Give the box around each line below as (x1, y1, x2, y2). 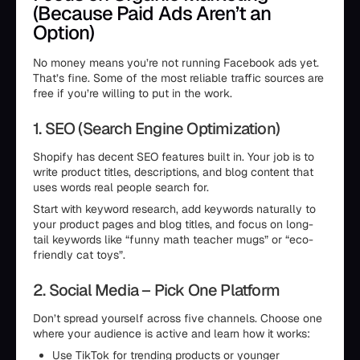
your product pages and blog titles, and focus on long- (33, 217, 313, 231)
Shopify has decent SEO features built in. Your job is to (33, 149, 314, 164)
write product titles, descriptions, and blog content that (33, 165, 313, 179)
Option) (33, 20, 95, 45)
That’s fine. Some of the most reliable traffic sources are (33, 71, 324, 85)
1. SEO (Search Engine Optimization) (33, 118, 280, 139)
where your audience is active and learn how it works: (33, 326, 310, 341)
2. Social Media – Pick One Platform (33, 280, 280, 301)
